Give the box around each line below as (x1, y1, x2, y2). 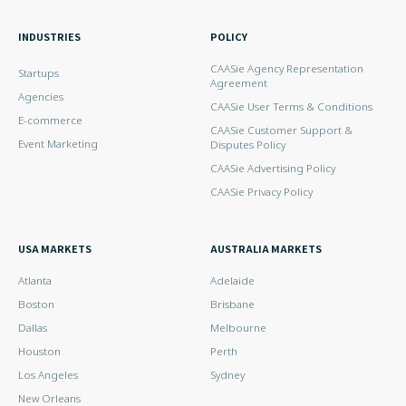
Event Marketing (18, 137, 99, 151)
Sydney (210, 368, 245, 382)
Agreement (210, 76, 267, 91)
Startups (18, 66, 60, 81)
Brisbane (210, 297, 255, 312)
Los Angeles (18, 368, 79, 382)
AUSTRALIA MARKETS (210, 241, 322, 256)
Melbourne (210, 321, 266, 335)
